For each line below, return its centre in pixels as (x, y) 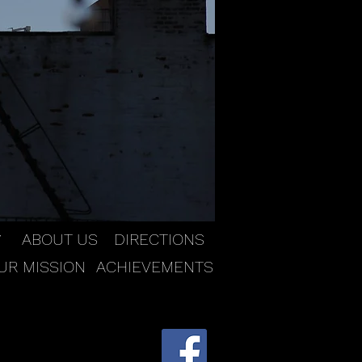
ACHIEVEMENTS (155, 267)
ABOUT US (60, 239)
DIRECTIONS (159, 239)
